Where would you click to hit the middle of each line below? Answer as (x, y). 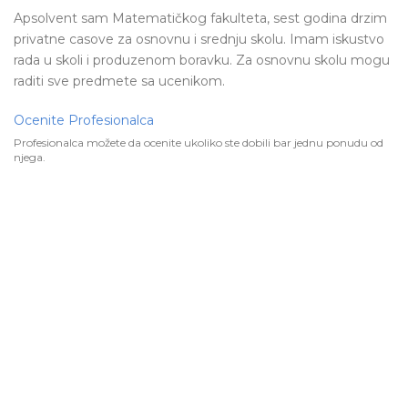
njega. (30, 157)
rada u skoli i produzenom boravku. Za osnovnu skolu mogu (202, 60)
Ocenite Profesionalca (84, 120)
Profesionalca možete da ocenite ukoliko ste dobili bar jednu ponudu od (199, 143)
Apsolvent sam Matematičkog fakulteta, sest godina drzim (200, 18)
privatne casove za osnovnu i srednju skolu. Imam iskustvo (199, 39)
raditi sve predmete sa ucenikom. (119, 81)
